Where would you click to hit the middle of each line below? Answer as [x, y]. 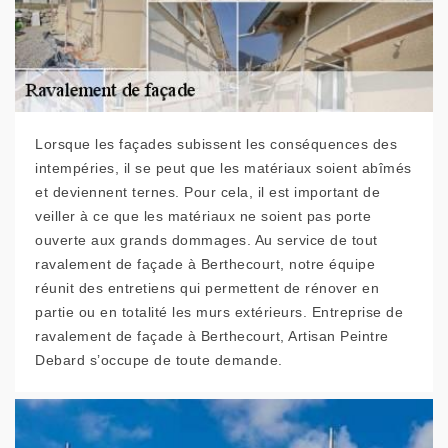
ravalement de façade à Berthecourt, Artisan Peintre [212, 336]
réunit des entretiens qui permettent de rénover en [207, 288]
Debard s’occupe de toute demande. [159, 360]
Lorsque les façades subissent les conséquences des [216, 144]
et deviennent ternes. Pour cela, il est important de [207, 192]
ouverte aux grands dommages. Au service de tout [206, 240]
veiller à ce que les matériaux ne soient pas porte [203, 216]
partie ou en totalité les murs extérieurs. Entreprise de [219, 312]
